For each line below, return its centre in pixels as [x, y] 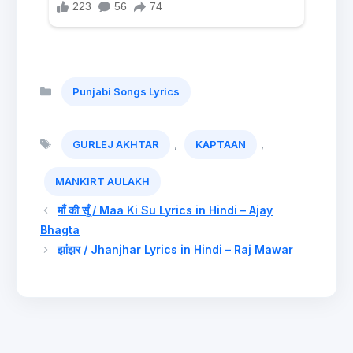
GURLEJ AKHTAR [116, 145]
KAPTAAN [221, 145]
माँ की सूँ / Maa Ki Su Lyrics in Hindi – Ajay [165, 210]
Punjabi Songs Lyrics [126, 92]
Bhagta [60, 230]
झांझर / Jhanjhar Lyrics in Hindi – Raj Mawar [176, 250]
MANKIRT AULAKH [102, 182]
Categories [86, 81]
